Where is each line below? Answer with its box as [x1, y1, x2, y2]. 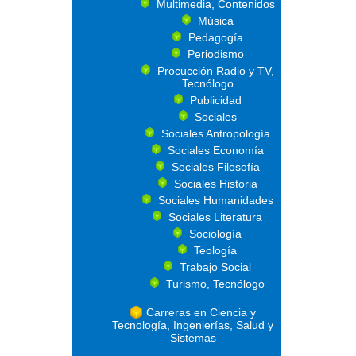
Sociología [189, 227, 242, 240]
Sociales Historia [173, 177, 257, 190]
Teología [194, 244, 237, 257]
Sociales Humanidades [157, 194, 273, 207]
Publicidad [189, 94, 242, 106]
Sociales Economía [167, 144, 264, 157]
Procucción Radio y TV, [157, 64, 274, 77]
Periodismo [187, 48, 244, 60]
